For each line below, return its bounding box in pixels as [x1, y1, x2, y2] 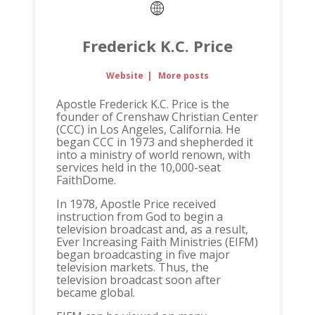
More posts [157, 70, 209, 82]
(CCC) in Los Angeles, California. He [56, 122, 240, 138]
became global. [56, 285, 135, 301]
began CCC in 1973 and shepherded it [56, 134, 253, 150]
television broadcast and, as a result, [56, 221, 248, 238]
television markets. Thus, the [56, 259, 209, 276]
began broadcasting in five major [56, 247, 230, 263]
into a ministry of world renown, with [56, 147, 250, 163]
